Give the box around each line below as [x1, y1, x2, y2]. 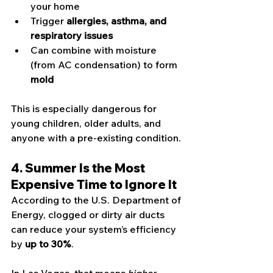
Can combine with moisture [30, 44, 159, 57]
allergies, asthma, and [66, 15, 169, 27]
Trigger [30, 15, 66, 27]
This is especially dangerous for [11, 102, 159, 115]
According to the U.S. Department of [11, 194, 183, 207]
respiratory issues [30, 29, 113, 42]
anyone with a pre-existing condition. [11, 132, 181, 144]
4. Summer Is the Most [11, 160, 147, 176]
